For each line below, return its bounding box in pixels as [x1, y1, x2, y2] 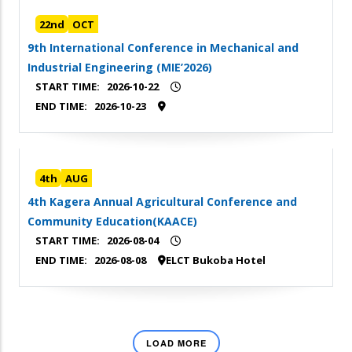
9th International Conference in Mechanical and [27, 40, 299, 55]
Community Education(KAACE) [27, 214, 197, 229]
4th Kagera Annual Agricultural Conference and [27, 194, 297, 209]
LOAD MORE [145, 337, 207, 349]
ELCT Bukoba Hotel [166, 253, 266, 267]
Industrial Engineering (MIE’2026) [27, 60, 212, 75]
